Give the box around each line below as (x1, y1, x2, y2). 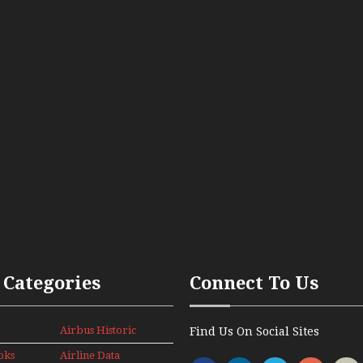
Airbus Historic (60, 323, 136, 336)
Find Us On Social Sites (190, 324, 319, 338)
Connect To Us (190, 272, 319, 293)
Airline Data (60, 348, 120, 361)
